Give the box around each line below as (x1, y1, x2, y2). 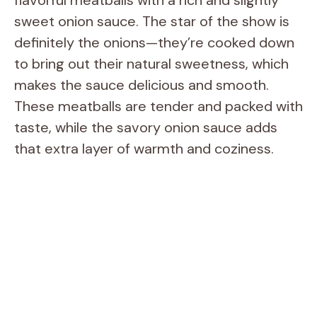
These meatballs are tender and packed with (14, 96, 303, 115)
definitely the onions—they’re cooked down (14, 33, 294, 52)
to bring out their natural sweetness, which (14, 54, 289, 73)
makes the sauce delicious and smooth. (14, 75, 269, 94)
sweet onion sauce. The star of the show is (14, 11, 289, 30)
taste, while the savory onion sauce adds (14, 117, 277, 137)
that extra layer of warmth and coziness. (14, 139, 274, 158)
